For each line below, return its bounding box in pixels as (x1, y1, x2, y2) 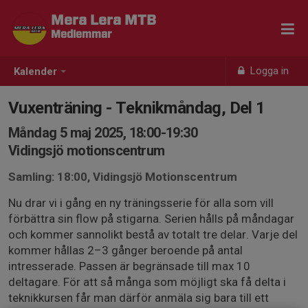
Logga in (247, 65, 289, 77)
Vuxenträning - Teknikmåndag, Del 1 (8, 98, 265, 118)
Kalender (14, 65, 57, 78)
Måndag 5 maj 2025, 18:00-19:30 (8, 124, 197, 141)
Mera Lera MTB (51, 14, 156, 27)
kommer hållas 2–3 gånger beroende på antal (8, 243, 243, 257)
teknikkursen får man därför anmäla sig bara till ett (8, 291, 269, 305)
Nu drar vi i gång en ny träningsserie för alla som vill (8, 196, 274, 210)
